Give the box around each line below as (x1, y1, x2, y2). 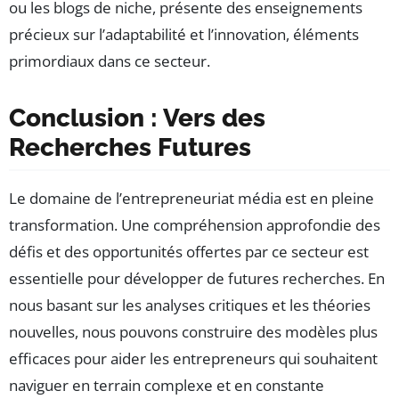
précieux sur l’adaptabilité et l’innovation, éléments (9, 24, 359, 45)
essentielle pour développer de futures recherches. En (9, 268, 385, 289)
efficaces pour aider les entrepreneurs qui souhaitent (9, 348, 378, 370)
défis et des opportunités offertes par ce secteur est (9, 241, 369, 263)
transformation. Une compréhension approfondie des (9, 215, 380, 236)
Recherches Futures (9, 133, 251, 163)
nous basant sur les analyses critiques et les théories (9, 295, 370, 316)
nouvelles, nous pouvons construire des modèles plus (9, 322, 378, 343)
